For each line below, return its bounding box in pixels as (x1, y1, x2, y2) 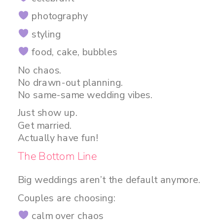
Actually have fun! (18, 131, 98, 145)
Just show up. (18, 106, 77, 119)
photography (29, 9, 88, 23)
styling (29, 27, 61, 41)
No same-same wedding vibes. (18, 88, 153, 102)
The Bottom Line (18, 148, 97, 164)
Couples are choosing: (18, 191, 115, 205)
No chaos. (18, 63, 62, 77)
